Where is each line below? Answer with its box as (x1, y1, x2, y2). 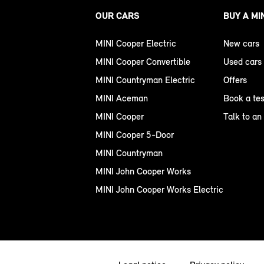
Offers (223, 74, 247, 86)
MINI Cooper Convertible (95, 56, 190, 68)
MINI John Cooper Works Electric (95, 184, 223, 196)
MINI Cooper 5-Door (95, 129, 174, 141)
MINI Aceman (95, 93, 148, 104)
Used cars (223, 56, 262, 68)
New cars (223, 38, 259, 49)
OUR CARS (95, 10, 140, 22)
